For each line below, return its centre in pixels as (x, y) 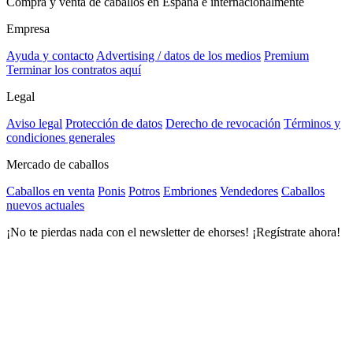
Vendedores (249, 191)
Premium (286, 56)
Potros (144, 191)
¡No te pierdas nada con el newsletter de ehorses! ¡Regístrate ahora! (173, 232)
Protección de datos (114, 124)
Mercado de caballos (58, 165)
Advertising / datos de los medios (178, 56)
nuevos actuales (45, 206)
